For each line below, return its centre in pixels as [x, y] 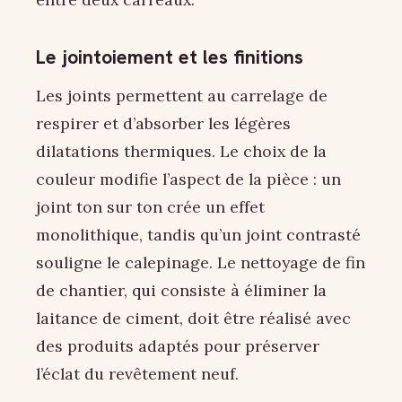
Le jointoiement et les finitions [170, 57]
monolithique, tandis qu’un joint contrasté [198, 235]
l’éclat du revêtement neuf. [137, 374]
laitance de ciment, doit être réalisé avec [193, 319]
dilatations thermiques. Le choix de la [181, 152]
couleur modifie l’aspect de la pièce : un [188, 179]
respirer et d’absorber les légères [163, 124]
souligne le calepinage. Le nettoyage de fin [201, 263]
